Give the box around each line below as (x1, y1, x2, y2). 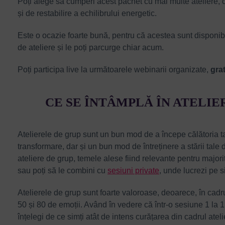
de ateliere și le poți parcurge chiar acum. (18, 43, 164, 52)
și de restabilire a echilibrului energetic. (18, 9, 157, 18)
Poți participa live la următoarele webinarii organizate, (18, 65, 210, 74)
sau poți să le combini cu (18, 166, 107, 175)
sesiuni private (107, 166, 159, 175)
